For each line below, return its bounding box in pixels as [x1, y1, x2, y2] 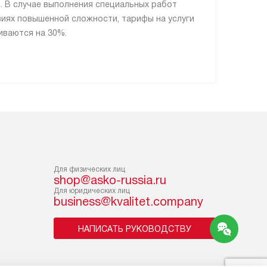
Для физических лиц [54, 164, 125, 173]
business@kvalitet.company [54, 194, 203, 208]
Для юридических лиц [54, 186, 130, 195]
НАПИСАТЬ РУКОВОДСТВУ [78, 223, 191, 234]
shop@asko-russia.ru [54, 173, 166, 187]
